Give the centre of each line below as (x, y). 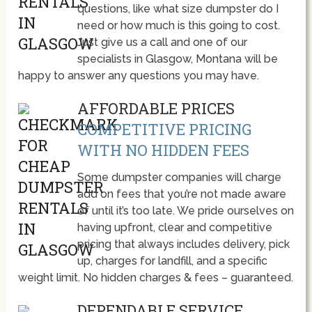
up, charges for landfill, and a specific (172, 261)
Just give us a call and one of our (162, 42)
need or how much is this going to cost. (178, 26)
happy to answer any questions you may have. (139, 76)
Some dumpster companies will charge (179, 178)
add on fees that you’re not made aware (181, 194)
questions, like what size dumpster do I (178, 9)
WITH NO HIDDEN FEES (163, 150)
